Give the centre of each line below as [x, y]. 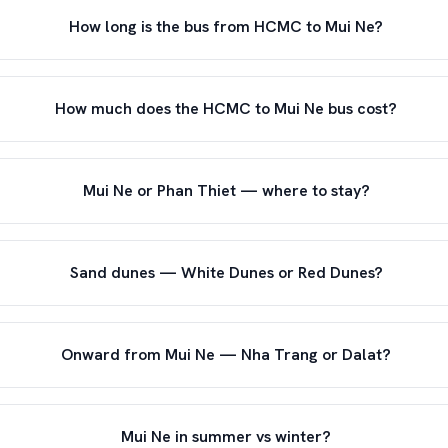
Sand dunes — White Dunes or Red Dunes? [226, 272]
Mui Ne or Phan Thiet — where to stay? [226, 190]
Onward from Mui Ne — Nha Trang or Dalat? [226, 354]
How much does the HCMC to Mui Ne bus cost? [226, 108]
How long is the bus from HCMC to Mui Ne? [226, 26]
